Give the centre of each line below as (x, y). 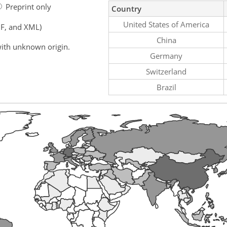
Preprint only (28, 6)
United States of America (166, 24)
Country (126, 8)
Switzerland (166, 71)
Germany (166, 55)
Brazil (166, 87)
